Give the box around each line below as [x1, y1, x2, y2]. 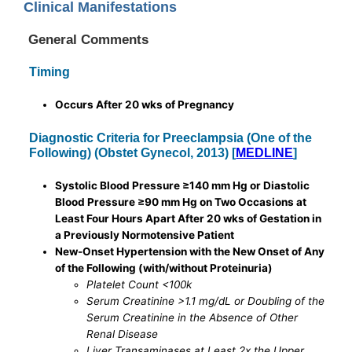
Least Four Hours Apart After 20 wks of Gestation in [55, 212, 322, 225]
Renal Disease [86, 328, 159, 341]
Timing [29, 64, 71, 79]
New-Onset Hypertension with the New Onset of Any [55, 245, 325, 258]
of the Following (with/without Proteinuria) [55, 262, 273, 275]
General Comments [28, 31, 149, 48]
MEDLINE [236, 145, 294, 160]
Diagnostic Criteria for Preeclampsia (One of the [29, 130, 313, 145]
